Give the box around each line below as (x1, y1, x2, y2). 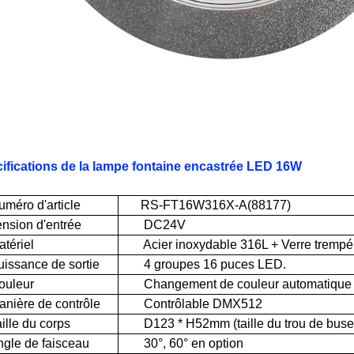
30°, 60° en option (119, 337, 243, 350)
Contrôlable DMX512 (119, 297, 262, 311)
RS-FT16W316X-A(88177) (119, 198, 291, 212)
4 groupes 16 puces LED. (144, 258, 286, 271)
